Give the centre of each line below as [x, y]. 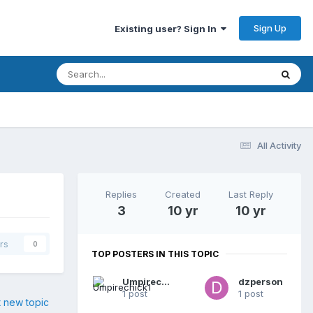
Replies [121, 194]
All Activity [279, 145]
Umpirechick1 [166, 281]
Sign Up [270, 28]
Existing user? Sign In [168, 28]
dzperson [261, 281]
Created [183, 194]
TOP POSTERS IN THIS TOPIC [155, 254]
